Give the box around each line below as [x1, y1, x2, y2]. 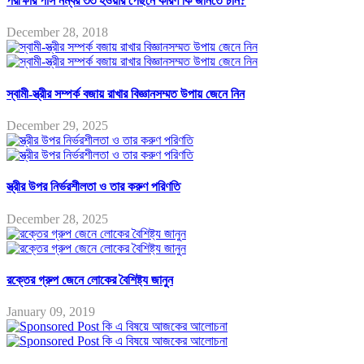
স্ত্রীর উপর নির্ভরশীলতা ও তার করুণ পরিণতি [6, 180, 180, 194]
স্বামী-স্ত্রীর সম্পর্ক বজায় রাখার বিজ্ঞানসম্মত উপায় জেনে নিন [6, 86, 245, 101]
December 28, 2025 [6, 211, 108, 226]
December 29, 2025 [6, 119, 108, 132]
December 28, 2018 [6, 25, 108, 40]
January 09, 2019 [6, 305, 95, 319]
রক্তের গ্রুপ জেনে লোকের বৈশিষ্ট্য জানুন [6, 272, 173, 287]
